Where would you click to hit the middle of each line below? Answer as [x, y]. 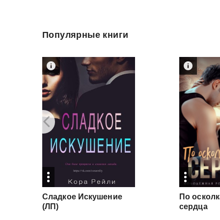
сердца [193, 206]
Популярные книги [85, 35]
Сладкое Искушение [82, 197]
